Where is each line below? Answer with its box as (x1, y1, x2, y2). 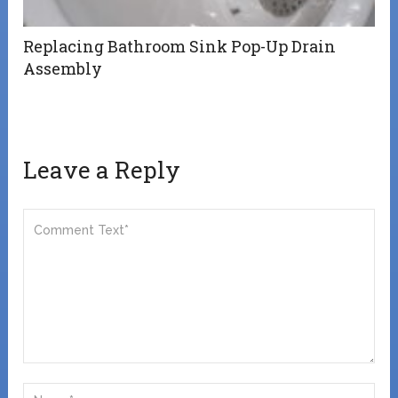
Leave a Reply (23, 155, 181, 186)
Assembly (23, 58, 103, 80)
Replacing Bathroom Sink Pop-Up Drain (23, 36, 337, 58)
